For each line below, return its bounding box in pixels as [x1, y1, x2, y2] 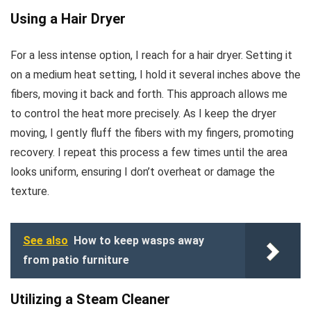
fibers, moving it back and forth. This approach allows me [10, 87, 287, 101]
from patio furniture [23, 253, 129, 267]
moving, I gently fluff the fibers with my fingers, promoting [10, 126, 294, 140]
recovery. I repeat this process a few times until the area [10, 145, 287, 159]
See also [23, 233, 68, 247]
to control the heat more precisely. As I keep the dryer [10, 106, 276, 120]
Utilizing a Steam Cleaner [10, 290, 170, 308]
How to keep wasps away [74, 233, 204, 247]
